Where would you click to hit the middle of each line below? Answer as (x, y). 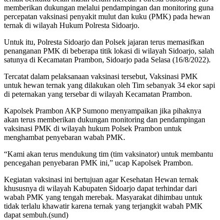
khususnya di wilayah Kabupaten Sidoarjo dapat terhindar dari (100, 188)
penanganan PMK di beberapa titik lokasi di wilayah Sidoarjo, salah (109, 51)
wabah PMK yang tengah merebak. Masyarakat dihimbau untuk (103, 197)
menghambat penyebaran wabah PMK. (65, 137)
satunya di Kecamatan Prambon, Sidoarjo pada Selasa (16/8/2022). (107, 59)
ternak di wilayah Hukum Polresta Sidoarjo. (72, 25)
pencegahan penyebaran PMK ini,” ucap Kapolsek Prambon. (98, 163)
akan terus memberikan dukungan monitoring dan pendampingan (105, 119)
